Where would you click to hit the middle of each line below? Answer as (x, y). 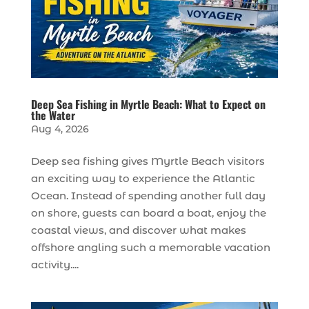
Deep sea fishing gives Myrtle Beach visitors (148, 161)
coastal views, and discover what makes (138, 230)
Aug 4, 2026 (60, 129)
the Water (53, 116)
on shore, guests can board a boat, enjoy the (148, 213)
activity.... (54, 265)
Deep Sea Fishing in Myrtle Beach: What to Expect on (148, 104)
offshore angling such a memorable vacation (150, 248)
